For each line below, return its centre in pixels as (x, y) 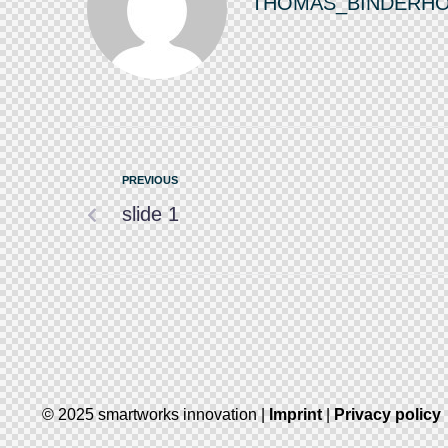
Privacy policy (387, 415)
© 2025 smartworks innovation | (153, 415)
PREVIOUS (150, 180)
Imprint (295, 415)
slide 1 (150, 214)
